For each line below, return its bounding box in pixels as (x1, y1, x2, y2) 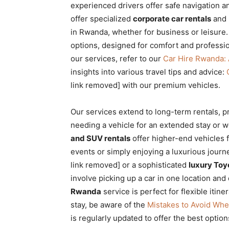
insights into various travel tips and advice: (71, 67, 226, 77)
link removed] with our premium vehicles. (71, 80, 220, 90)
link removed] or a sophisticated (71, 160, 189, 170)
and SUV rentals (71, 133, 130, 143)
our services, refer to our (71, 54, 163, 63)
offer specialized (71, 14, 133, 24)
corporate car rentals (133, 14, 211, 24)
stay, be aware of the (71, 200, 147, 210)
